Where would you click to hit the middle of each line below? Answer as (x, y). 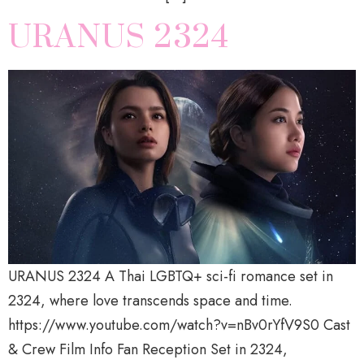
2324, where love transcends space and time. (150, 301)
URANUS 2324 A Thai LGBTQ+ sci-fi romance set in (171, 277)
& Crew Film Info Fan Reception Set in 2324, (148, 350)
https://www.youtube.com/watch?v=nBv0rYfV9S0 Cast (179, 325)
